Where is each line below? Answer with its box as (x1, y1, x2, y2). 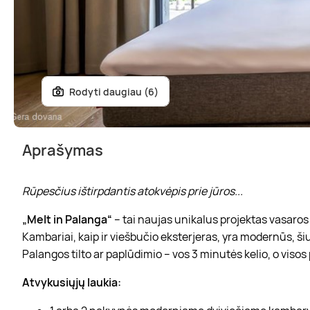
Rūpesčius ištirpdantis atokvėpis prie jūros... (22, 183, 243, 199)
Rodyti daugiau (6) (69, 84, 158, 98)
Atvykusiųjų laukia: (22, 274, 121, 290)
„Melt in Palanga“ (22, 211, 112, 227)
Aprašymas (22, 139, 103, 161)
